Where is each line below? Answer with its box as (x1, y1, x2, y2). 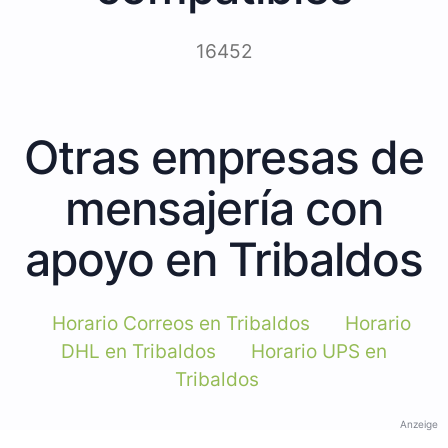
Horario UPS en (251, 339, 387, 363)
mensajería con (65, 179, 383, 236)
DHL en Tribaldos (61, 339, 216, 363)
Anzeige (400, 417, 438, 430)
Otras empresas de (24, 128, 424, 185)
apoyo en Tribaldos (25, 230, 423, 287)
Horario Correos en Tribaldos (52, 311, 310, 335)
